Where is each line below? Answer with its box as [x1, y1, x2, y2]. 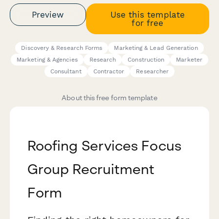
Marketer [176, 56, 202, 64]
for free [131, 18, 164, 28]
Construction [128, 56, 165, 64]
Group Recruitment [27, 161, 155, 177]
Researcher [136, 68, 169, 75]
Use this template [110, 9, 185, 20]
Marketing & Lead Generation [114, 44, 198, 52]
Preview [32, 9, 64, 20]
